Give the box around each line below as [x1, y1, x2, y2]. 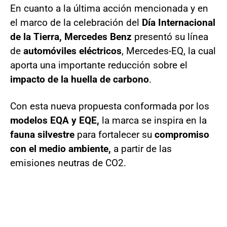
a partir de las [111, 142, 172, 155]
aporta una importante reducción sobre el [10, 59, 187, 71]
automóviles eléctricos [23, 45, 122, 57]
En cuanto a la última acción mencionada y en [10, 2, 208, 14]
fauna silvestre [10, 128, 74, 140]
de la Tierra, [10, 30, 62, 43]
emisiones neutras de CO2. [10, 157, 126, 169]
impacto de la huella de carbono [10, 73, 149, 85]
